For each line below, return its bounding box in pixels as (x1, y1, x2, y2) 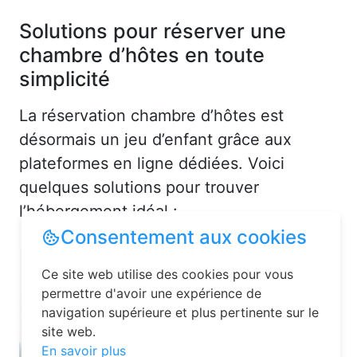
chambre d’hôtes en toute (19, 41, 265, 68)
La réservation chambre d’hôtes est (19, 105, 284, 125)
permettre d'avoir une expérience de (41, 285, 261, 301)
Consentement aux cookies (61, 226, 307, 249)
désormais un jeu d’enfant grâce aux (19, 129, 292, 149)
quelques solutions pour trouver (19, 177, 259, 197)
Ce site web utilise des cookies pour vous (41, 266, 293, 282)
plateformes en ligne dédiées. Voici (19, 153, 284, 173)
